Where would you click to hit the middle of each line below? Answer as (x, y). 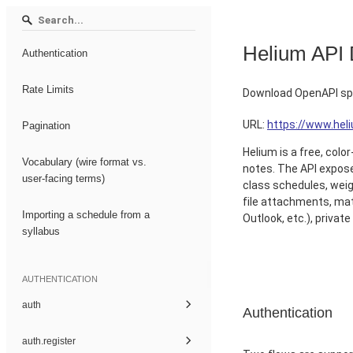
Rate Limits (48, 89)
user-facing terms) (63, 178)
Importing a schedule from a (86, 214)
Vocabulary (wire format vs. (84, 162)
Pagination (46, 125)
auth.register (49, 341)
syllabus (41, 231)
